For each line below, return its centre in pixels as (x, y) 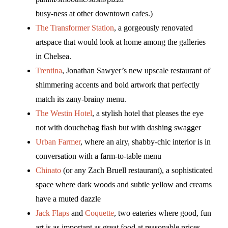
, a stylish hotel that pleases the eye (148, 113)
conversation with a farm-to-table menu (98, 156)
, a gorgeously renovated (153, 27)
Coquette (99, 213)
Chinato (48, 170)
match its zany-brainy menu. (81, 99)
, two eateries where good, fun (163, 213)
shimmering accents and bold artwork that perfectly (118, 84)
